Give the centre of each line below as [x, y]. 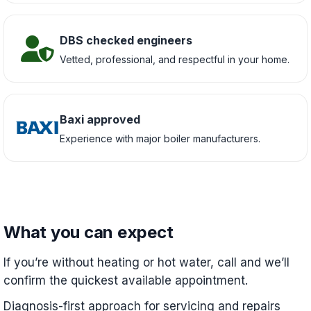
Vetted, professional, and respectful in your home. [175, 59]
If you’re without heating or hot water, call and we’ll [146, 262]
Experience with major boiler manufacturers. [160, 138]
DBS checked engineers [126, 40]
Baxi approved [100, 119]
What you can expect [89, 232]
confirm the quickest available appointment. [126, 280]
